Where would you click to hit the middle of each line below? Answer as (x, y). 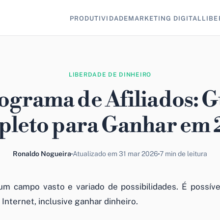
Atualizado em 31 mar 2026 (115, 154)
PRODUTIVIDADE (99, 18)
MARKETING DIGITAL (165, 18)
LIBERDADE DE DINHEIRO (110, 75)
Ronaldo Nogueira (42, 154)
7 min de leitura (183, 154)
